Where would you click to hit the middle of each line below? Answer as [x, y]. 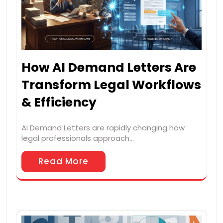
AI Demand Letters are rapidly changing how [103, 127]
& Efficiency [59, 102]
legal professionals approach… [78, 138]
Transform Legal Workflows [111, 85]
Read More [63, 161]
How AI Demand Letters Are [109, 67]
